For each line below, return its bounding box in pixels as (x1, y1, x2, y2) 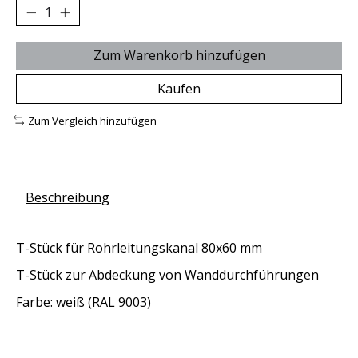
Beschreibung (26, 189, 109, 207)
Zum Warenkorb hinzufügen (93, 46, 265, 64)
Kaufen (157, 79, 201, 97)
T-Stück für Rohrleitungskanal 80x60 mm (16, 239, 262, 257)
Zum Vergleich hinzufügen (27, 113, 157, 128)
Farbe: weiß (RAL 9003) (16, 293, 151, 312)
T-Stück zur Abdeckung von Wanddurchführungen (16, 266, 319, 284)
